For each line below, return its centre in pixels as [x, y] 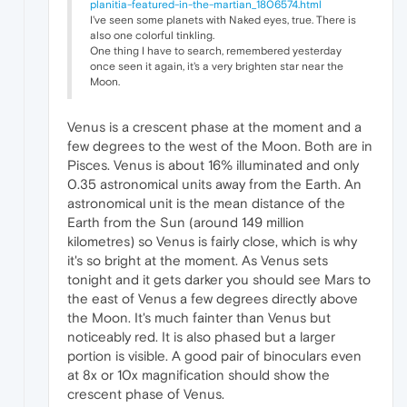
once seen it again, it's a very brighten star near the [217, 66]
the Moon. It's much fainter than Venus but [199, 317]
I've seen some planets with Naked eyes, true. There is [223, 20]
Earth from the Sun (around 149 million [186, 222]
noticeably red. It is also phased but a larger [201, 336]
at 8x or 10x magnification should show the [199, 374]
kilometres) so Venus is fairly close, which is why [212, 241]
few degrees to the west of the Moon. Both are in [220, 145]
